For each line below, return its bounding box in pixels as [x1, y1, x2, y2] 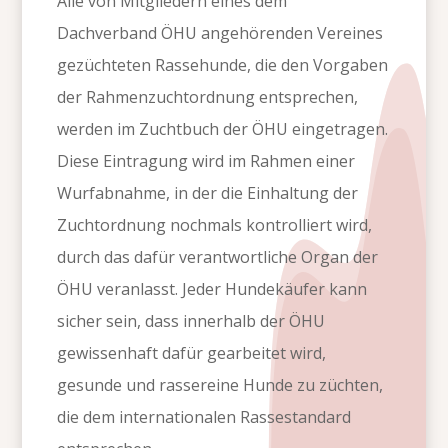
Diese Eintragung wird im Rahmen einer [57, 150, 356, 173]
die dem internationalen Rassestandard [57, 406, 352, 429]
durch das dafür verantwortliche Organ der [57, 246, 379, 269]
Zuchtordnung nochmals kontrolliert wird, [57, 214, 373, 237]
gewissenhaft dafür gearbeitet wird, [57, 342, 327, 365]
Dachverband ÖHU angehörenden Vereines [57, 22, 384, 45]
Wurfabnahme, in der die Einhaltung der [57, 182, 359, 205]
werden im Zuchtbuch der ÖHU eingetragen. [57, 118, 389, 141]
